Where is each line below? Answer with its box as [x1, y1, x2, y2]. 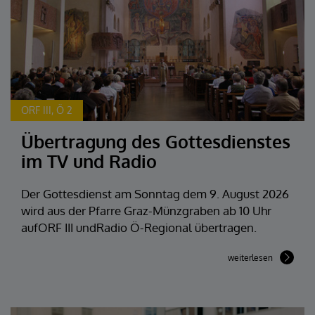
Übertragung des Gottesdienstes [21, 130, 290, 153]
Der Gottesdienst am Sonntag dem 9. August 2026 [21, 186, 289, 202]
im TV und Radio [21, 150, 157, 173]
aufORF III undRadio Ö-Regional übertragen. [21, 220, 257, 236]
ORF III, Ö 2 [21, 104, 72, 117]
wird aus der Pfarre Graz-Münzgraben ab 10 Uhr [21, 203, 271, 219]
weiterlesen [228, 252, 273, 264]
